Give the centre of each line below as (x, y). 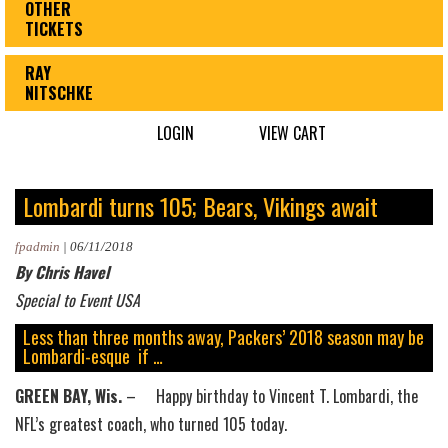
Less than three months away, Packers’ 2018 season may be (223, 337)
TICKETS (54, 29)
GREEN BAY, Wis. (68, 396)
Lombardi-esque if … (93, 356)
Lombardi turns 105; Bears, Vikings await (200, 206)
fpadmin (37, 247)
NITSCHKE (59, 93)
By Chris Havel (62, 272)
